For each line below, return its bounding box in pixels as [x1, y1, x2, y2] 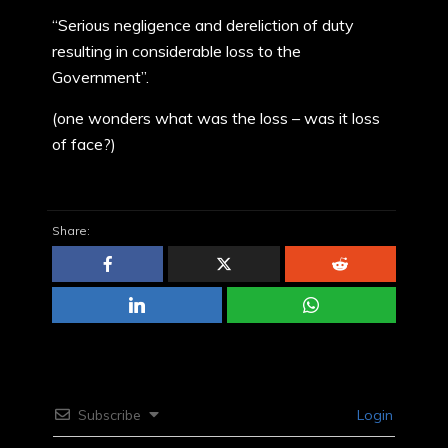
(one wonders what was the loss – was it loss [52, 108, 380, 128]
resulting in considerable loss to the [52, 41, 301, 61]
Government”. [52, 67, 149, 87]
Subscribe [78, 406, 141, 425]
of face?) [52, 134, 116, 154]
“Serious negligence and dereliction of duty [52, 15, 354, 35]
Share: [52, 223, 90, 239]
